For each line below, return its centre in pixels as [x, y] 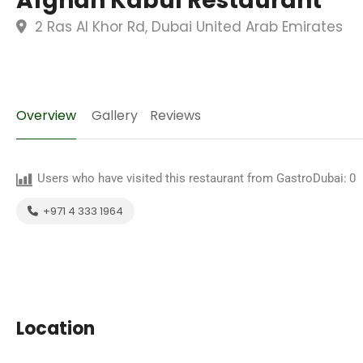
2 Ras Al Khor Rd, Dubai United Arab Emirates [187, 27]
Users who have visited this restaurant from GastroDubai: [192, 178]
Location [56, 329]
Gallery [115, 115]
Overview [46, 115]
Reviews [175, 115]
